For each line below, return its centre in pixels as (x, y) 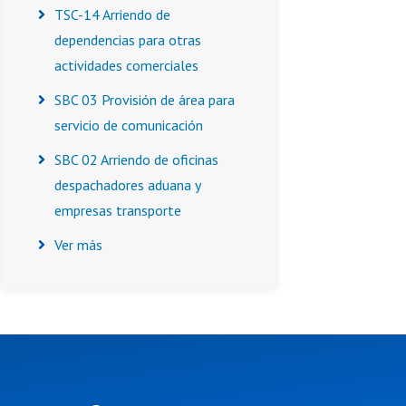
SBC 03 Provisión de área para (145, 100)
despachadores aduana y (127, 185)
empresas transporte (118, 210)
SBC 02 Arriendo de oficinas (136, 159)
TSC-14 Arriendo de (112, 14)
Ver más (78, 245)
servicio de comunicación (129, 125)
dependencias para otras (128, 40)
